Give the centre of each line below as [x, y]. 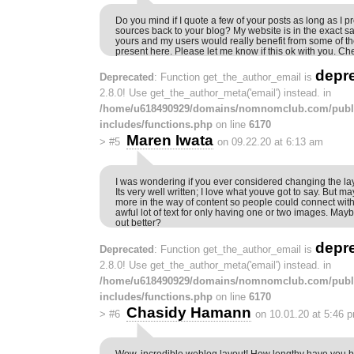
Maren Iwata [169, 141]
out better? [138, 223]
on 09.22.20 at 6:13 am [270, 142]
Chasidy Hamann [188, 312]
